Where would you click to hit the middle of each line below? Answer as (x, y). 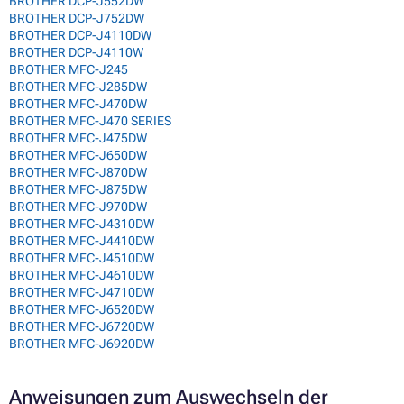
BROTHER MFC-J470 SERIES (90, 120)
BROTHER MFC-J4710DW (82, 292)
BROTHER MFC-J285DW (78, 86)
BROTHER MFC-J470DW (78, 103)
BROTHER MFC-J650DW (78, 155)
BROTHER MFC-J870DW (78, 172)
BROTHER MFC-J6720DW (82, 326)
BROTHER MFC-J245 (69, 69)
